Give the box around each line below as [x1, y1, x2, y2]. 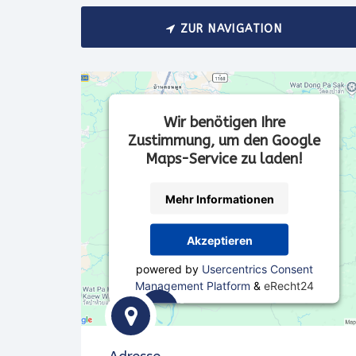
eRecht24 [263, 278, 314, 292]
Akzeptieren [186, 233, 253, 246]
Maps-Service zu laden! [145, 149, 303, 168]
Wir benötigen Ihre [163, 113, 285, 131]
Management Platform [134, 278, 250, 292]
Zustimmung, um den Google [128, 131, 320, 149]
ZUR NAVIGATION [176, 22, 283, 36]
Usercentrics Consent [201, 261, 313, 276]
